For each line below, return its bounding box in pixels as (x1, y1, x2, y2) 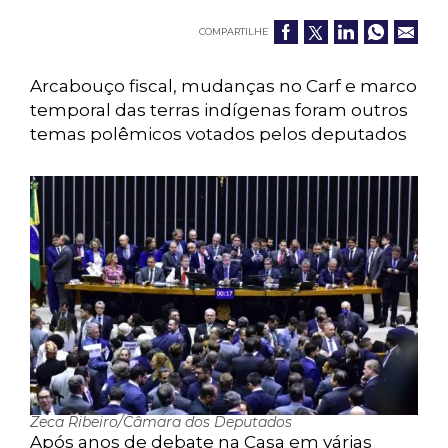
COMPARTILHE (199, 26, 268, 37)
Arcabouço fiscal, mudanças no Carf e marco (30, 76, 417, 96)
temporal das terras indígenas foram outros (30, 100, 408, 120)
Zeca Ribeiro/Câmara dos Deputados (30, 413, 292, 431)
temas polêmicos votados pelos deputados (30, 124, 407, 144)
